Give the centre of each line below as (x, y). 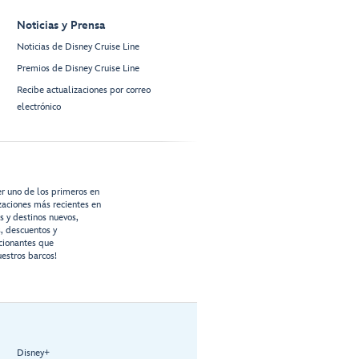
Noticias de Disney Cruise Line (78, 47)
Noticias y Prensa (61, 26)
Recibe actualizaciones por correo (84, 91)
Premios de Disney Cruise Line (78, 69)
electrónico (39, 107)
